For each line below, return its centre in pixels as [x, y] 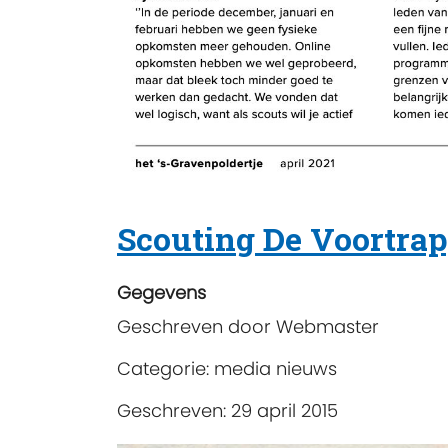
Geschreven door [196, 327]
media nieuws [275, 369]
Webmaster [327, 327]
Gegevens [161, 293]
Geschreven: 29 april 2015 [227, 411]
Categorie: [165, 369]
